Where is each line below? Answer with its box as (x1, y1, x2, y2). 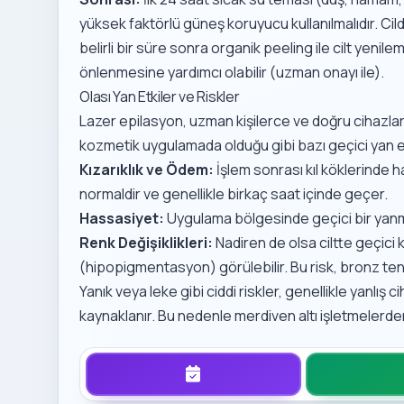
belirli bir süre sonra (79, 38, 212, 59)
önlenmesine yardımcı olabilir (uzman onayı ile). (79, 62, 385, 83)
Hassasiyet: (79, 208, 165, 229)
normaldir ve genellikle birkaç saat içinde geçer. (79, 184, 389, 205)
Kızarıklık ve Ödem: (79, 160, 215, 180)
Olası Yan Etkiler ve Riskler (79, 87, 240, 107)
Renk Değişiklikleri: (79, 233, 214, 253)
